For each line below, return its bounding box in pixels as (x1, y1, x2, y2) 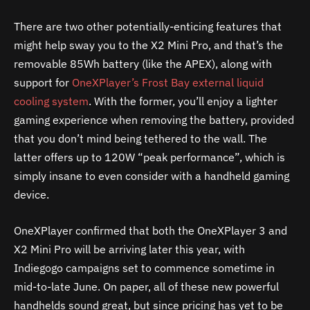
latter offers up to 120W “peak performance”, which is (14, 150, 285, 165)
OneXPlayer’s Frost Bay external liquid (69, 75, 264, 90)
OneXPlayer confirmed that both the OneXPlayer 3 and (14, 223, 287, 237)
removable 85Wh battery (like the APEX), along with (14, 57, 272, 71)
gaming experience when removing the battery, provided (14, 113, 294, 127)
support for (14, 75, 69, 90)
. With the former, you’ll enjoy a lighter (89, 94, 277, 109)
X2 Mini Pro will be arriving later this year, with (14, 241, 245, 256)
